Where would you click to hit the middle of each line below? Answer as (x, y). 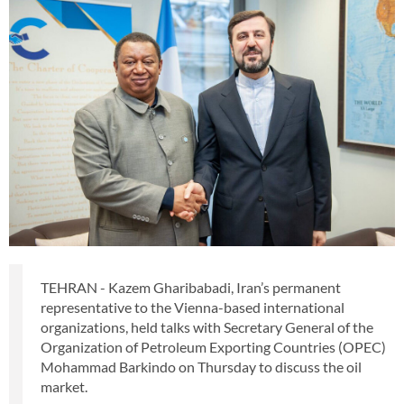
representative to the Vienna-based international (193, 308)
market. (64, 387)
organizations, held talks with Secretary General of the (207, 327)
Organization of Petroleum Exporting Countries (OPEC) (213, 347)
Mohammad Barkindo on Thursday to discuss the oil (201, 367)
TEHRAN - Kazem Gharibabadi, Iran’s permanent (191, 288)
